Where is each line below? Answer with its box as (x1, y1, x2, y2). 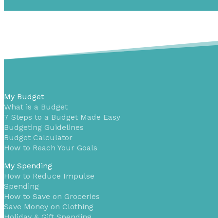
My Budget (4, 91, 44, 101)
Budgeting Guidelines (4, 122, 84, 132)
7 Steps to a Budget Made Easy (4, 112, 120, 122)
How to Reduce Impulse (4, 171, 94, 181)
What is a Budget (4, 102, 68, 111)
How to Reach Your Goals (4, 143, 97, 152)
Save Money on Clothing (4, 201, 93, 211)
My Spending (4, 161, 52, 170)
